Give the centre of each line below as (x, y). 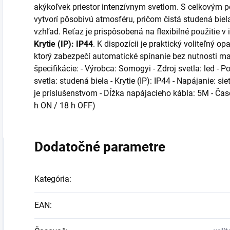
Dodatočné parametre (100, 147)
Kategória (52, 179)
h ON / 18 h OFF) (65, 106)
